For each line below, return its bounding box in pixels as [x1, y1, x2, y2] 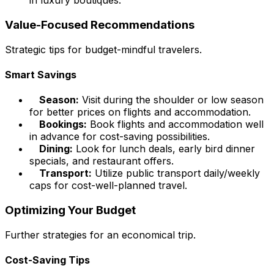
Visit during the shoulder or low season [79, 94, 264, 106]
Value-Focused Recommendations [5, 17, 194, 32]
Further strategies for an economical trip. [5, 228, 196, 241]
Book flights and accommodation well [87, 118, 264, 131]
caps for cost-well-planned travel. [29, 179, 187, 192]
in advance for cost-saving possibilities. [29, 130, 210, 143]
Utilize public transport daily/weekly [92, 167, 260, 180]
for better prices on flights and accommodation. [29, 106, 251, 119]
